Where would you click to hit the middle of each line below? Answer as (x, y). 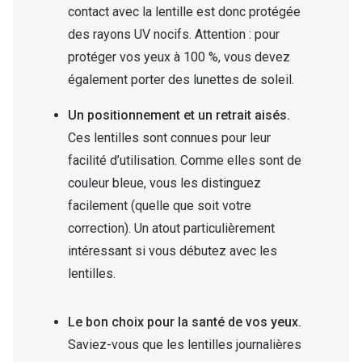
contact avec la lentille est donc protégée (184, 12)
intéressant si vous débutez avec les (173, 251)
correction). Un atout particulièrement (171, 229)
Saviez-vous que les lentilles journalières (185, 345)
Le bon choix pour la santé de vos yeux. (185, 322)
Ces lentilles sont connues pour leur (169, 138)
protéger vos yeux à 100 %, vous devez (179, 57)
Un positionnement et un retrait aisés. (179, 116)
